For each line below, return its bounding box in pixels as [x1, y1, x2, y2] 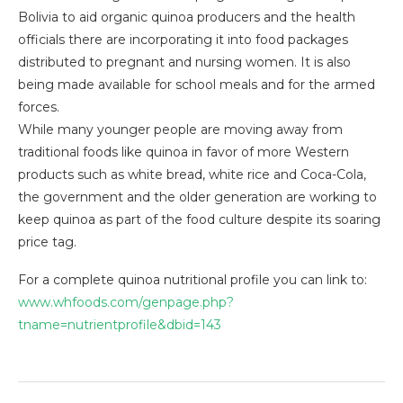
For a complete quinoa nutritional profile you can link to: [18, 272, 367, 289]
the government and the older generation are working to [18, 189, 377, 206]
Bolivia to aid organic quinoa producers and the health [18, 9, 355, 26]
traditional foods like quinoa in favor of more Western [18, 144, 349, 161]
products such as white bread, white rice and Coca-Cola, [18, 166, 366, 184]
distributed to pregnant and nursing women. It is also [18, 54, 351, 71]
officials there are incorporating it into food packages [18, 31, 348, 49]
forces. [18, 99, 59, 116]
